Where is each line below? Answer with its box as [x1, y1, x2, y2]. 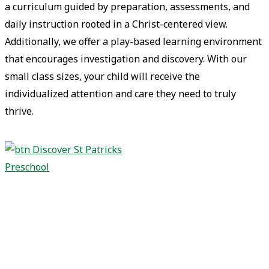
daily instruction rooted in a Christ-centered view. [5, 17, 228, 31]
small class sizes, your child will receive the [5, 70, 201, 83]
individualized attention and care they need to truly [5, 87, 237, 101]
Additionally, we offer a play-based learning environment [5, 35, 262, 49]
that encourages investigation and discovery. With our [5, 52, 247, 66]
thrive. [5, 104, 34, 118]
